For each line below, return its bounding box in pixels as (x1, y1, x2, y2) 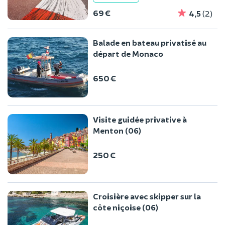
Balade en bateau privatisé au (93, 38, 206, 48)
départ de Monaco (93, 49, 163, 59)
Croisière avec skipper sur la (93, 191, 201, 201)
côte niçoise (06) (93, 202, 158, 212)
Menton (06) (93, 126, 141, 136)
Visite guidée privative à (93, 115, 187, 125)
